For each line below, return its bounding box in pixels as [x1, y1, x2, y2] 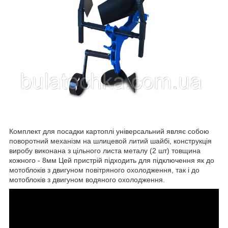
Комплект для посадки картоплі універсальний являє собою [9, 127, 209, 135]
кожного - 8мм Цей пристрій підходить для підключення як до [9, 156, 214, 164]
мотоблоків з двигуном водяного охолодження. [9, 175, 165, 184]
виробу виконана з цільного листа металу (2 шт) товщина [9, 146, 201, 155]
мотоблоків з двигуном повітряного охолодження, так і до [9, 165, 199, 174]
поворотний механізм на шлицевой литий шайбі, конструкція [9, 136, 212, 145]
